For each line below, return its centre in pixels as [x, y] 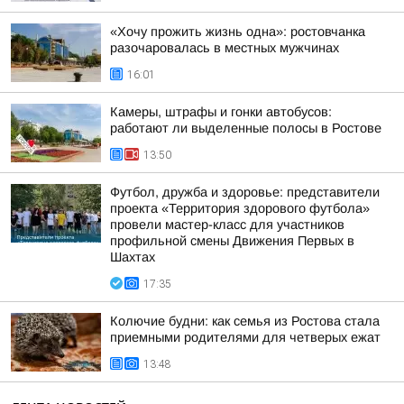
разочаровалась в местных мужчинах [225, 48]
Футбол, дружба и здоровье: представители [245, 192]
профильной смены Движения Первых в [232, 241]
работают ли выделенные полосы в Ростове [246, 128]
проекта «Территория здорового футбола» [240, 208]
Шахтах [133, 257]
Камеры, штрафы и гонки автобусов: [221, 112]
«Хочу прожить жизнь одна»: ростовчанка [238, 32]
